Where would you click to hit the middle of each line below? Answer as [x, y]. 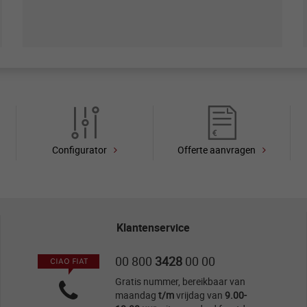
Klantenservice [153, 227]
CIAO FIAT [69, 261]
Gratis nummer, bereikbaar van [180, 281]
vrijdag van [200, 295]
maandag [136, 295]
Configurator [80, 149]
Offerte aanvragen [217, 149]
